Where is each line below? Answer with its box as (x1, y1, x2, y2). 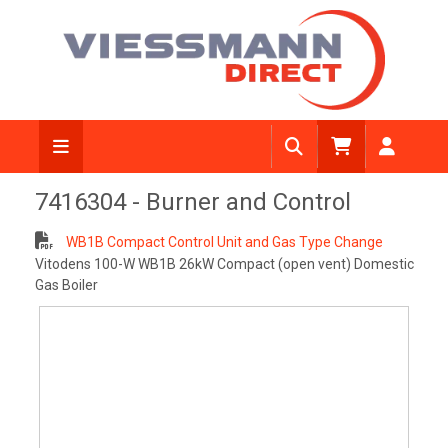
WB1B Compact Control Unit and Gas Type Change (62, 234, 383, 250)
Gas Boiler (34, 277, 98, 293)
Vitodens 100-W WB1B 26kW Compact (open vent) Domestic (34, 256, 414, 272)
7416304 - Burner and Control (34, 188, 351, 216)
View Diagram (188, 18, 279, 35)
